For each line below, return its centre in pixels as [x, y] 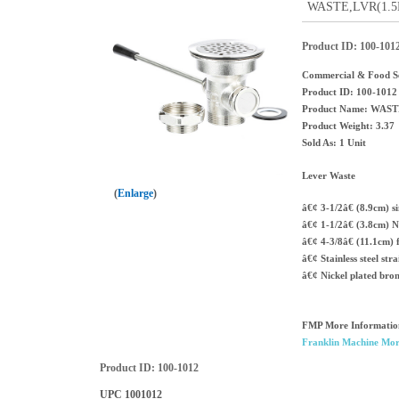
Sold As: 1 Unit [334, 142]
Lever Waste [328, 175]
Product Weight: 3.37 [348, 125]
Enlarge [135, 193]
